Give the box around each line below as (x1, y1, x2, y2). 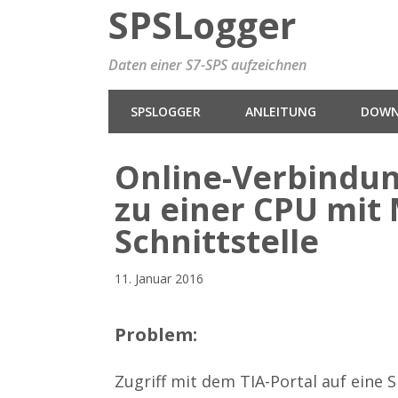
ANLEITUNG (245, 102, 316, 120)
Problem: (115, 322, 198, 347)
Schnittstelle (115, 219, 320, 263)
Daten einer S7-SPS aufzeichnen (108, 54, 306, 75)
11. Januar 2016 (115, 269, 204, 287)
